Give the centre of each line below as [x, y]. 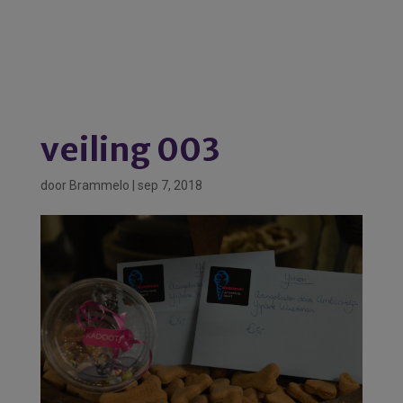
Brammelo [99, 185]
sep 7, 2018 [170, 185]
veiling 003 [130, 150]
